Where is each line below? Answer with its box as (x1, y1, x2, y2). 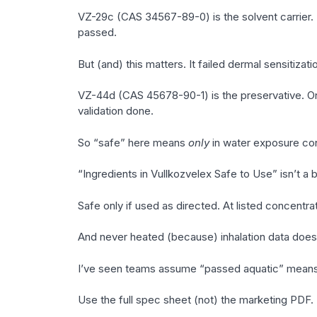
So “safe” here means (77, 135, 188, 149)
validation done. (77, 104, 154, 118)
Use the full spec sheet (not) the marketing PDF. (77, 293, 313, 307)
